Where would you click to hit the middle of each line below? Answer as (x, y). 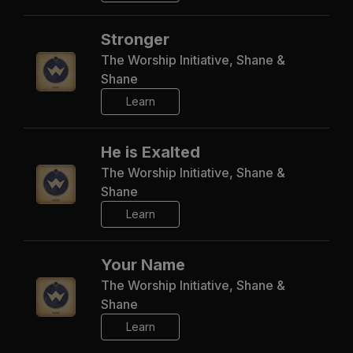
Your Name (143, 264)
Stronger (135, 39)
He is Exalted (150, 152)
